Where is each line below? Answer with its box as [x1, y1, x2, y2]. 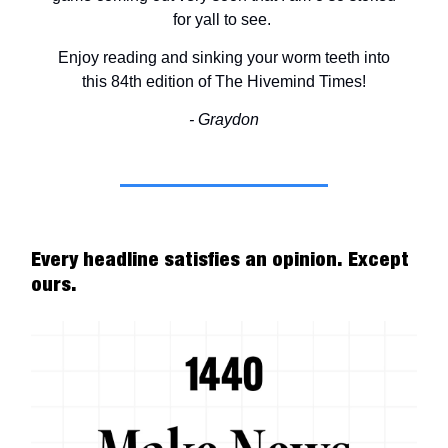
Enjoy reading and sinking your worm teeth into [58, 49, 390, 67]
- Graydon [189, 111, 259, 129]
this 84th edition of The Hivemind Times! [82, 73, 366, 91]
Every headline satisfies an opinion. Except [31, 247, 409, 272]
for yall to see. [173, 11, 275, 29]
